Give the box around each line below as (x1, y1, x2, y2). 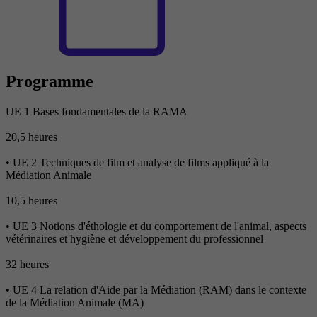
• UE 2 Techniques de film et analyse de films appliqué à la (6, 156, 269, 169)
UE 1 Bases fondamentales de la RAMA (6, 105, 188, 118)
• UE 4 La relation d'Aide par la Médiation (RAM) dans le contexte (6, 284, 306, 296)
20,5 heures (6, 131, 57, 144)
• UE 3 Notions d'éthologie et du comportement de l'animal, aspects (6, 220, 306, 233)
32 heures (6, 258, 49, 271)
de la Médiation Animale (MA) (6, 296, 144, 309)
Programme (6, 72, 93, 91)
